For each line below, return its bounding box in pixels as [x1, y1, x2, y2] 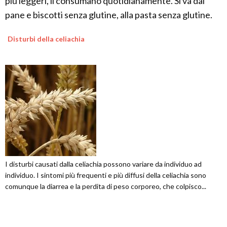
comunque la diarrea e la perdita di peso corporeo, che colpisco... [5, 181, 206, 191]
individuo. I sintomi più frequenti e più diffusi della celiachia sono [5, 170, 206, 179]
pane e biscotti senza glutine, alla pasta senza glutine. [5, 9, 212, 20]
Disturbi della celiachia [8, 34, 85, 43]
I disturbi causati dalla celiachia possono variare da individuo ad [5, 159, 202, 168]
